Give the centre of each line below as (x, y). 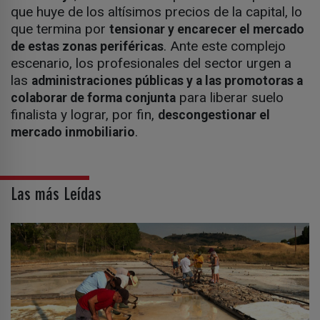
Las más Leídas (56, 195)
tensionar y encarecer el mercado (207, 30)
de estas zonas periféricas (87, 47)
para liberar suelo (230, 98)
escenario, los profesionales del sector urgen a (151, 64)
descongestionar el (214, 115)
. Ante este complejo (225, 46)
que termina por (60, 29)
